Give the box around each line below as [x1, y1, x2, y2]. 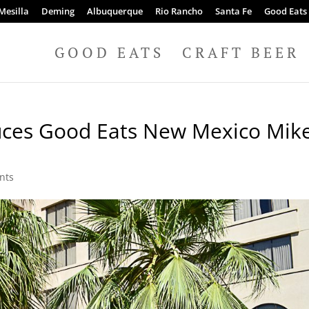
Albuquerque [86, 4, 143, 17]
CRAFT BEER [181, 42, 299, 62]
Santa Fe [215, 4, 252, 17]
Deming [41, 4, 74, 17]
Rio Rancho [154, 4, 203, 17]
